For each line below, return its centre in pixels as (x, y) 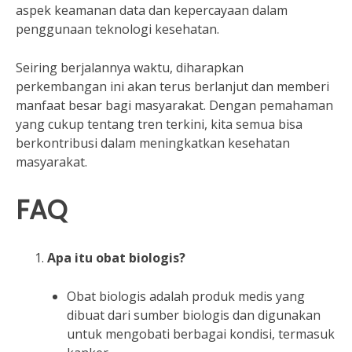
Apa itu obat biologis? (116, 257)
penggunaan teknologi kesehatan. (117, 29)
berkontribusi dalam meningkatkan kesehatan (153, 143)
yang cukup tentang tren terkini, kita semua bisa (159, 125)
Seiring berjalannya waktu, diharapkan (130, 68)
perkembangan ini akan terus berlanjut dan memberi (172, 87)
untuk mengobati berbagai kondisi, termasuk (201, 334)
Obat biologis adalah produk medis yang (186, 296)
